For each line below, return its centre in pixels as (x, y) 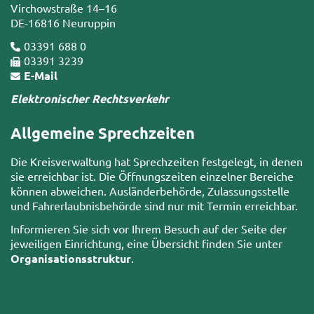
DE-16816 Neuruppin (63, 22)
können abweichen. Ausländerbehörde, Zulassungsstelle (150, 191)
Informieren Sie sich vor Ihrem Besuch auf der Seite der (149, 229)
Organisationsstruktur (71, 259)
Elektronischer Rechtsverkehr (90, 98)
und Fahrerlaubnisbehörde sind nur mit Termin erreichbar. (154, 206)
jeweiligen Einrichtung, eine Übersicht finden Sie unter (146, 244)
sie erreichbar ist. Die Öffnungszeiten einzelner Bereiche (152, 176)
